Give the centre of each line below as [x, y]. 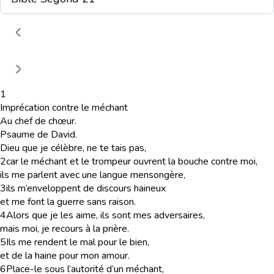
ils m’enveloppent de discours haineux [86, 188]
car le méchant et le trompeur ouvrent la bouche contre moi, [132, 161]
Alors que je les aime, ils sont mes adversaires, [106, 215]
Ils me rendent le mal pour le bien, [78, 242]
